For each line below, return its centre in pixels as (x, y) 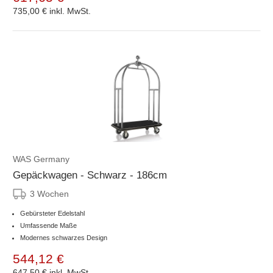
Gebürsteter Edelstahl (52, 213)
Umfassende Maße (48, 225)
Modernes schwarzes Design (64, 237)
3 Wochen (49, 193)
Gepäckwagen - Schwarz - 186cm (90, 175)
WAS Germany (41, 159)
